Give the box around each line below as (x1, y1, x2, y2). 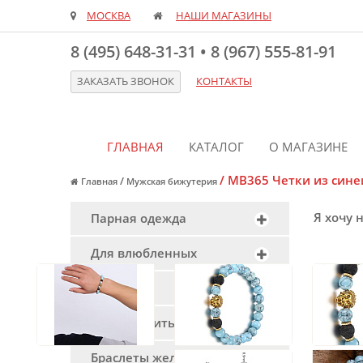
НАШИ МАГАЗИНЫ (176, 9, 271, 23)
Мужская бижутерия (126, 176, 217, 187)
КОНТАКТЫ (196, 75, 252, 88)
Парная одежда (91, 210, 186, 226)
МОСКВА (87, 9, 130, 23)
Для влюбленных (91, 245, 197, 261)
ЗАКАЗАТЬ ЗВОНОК (77, 75, 174, 88)
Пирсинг (91, 280, 143, 296)
